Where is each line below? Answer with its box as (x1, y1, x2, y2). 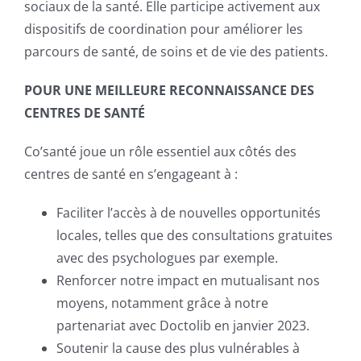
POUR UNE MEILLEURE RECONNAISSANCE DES (23, 81, 314, 100)
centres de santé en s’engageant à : (23, 165, 238, 184)
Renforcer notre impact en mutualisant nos (56, 272, 320, 290)
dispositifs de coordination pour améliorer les (23, 20, 303, 39)
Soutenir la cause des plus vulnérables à (56, 339, 300, 358)
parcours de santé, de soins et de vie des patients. (23, 43, 328, 61)
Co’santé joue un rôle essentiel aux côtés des (23, 143, 297, 161)
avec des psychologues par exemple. (56, 249, 278, 268)
